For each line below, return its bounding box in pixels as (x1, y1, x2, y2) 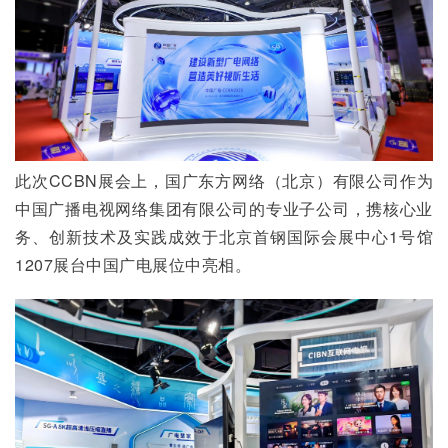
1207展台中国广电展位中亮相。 (15, 253, 251, 277)
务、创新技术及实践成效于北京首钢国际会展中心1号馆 (15, 225, 433, 249)
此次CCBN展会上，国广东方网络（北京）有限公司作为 (15, 169, 433, 193)
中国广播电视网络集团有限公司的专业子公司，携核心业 (15, 197, 433, 221)
